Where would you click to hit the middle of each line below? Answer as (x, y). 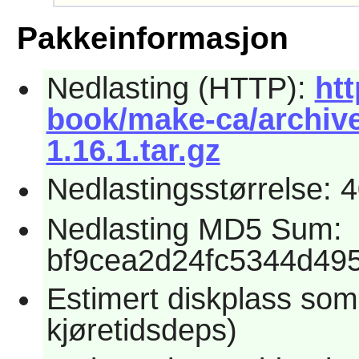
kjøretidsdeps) (141, 331)
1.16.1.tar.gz (133, 151)
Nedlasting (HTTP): (180, 89)
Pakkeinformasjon (152, 38)
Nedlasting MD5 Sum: (194, 229)
